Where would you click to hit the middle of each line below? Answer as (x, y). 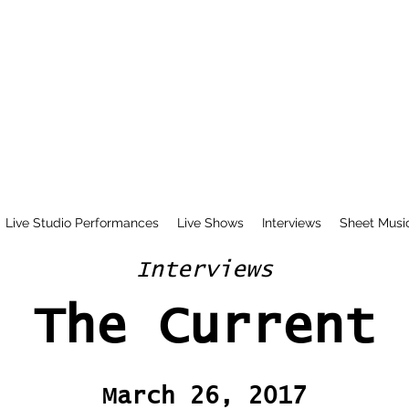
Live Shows (210, 223)
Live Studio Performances (82, 223)
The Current (204, 328)
